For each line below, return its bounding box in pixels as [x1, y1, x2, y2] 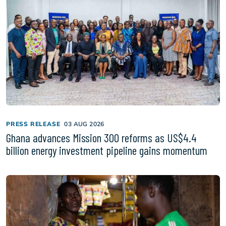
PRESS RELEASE [6, 120, 61, 128]
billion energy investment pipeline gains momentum [6, 143, 207, 157]
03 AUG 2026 [64, 120, 104, 128]
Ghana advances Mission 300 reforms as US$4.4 [6, 130, 197, 145]
